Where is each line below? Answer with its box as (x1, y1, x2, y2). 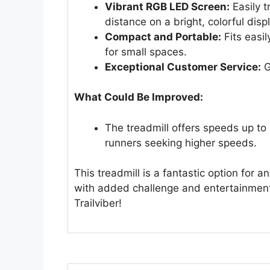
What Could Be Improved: (74, 91, 203, 104)
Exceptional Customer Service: (105, 60, 261, 73)
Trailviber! (74, 197, 122, 210)
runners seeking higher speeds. (105, 136, 257, 149)
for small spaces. (105, 45, 187, 58)
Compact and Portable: (105, 30, 221, 43)
